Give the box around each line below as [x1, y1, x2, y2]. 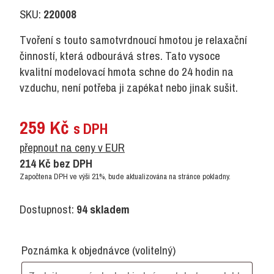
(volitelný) [132, 242, 176, 258]
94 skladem [76, 201, 130, 217]
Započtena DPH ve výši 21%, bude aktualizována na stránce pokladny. [20, 171, 231, 182]
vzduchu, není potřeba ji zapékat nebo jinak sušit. [20, 79, 238, 95]
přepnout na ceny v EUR [20, 139, 125, 155]
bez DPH [51, 155, 92, 171]
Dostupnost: [20, 201, 76, 217]
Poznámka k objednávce [21, 242, 132, 258]
